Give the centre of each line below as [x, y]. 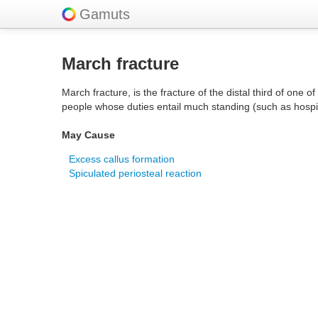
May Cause [88, 135]
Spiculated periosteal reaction [135, 173]
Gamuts [105, 14]
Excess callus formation [122, 159]
